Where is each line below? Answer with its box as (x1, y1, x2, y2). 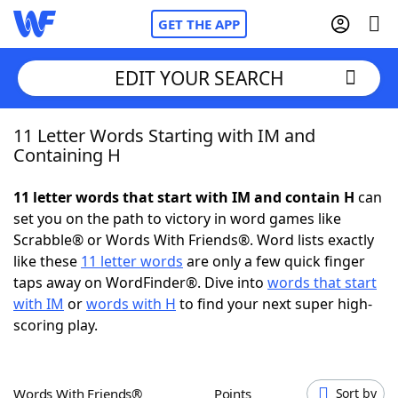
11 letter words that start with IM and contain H (13, 187, 354, 207)
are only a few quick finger (183, 251, 365, 271)
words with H (86, 294, 176, 314)
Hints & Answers (185, 319, 296, 338)
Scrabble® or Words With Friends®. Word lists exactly (13, 230, 374, 250)
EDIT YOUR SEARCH (114, 65, 284, 91)
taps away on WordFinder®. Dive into (13, 273, 267, 292)
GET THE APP (158, 15, 240, 33)
